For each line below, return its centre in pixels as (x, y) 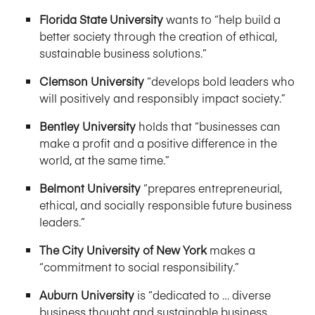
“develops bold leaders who (221, 81)
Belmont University (90, 188)
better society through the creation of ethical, (158, 36)
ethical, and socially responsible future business (166, 205)
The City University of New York (123, 250)
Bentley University (88, 126)
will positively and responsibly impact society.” (162, 98)
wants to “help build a (223, 19)
